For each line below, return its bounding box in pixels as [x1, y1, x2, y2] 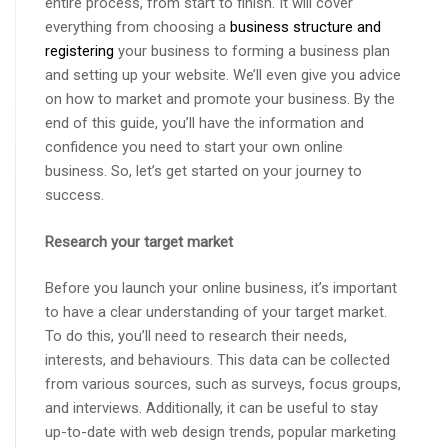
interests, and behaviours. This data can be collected [45, 351, 390, 370]
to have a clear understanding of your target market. [45, 303, 387, 322]
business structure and [230, 18, 381, 37]
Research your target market [45, 232, 233, 251]
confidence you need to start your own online [45, 138, 343, 157]
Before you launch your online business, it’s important [45, 279, 397, 298]
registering [45, 42, 114, 61]
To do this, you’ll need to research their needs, [45, 327, 347, 346]
